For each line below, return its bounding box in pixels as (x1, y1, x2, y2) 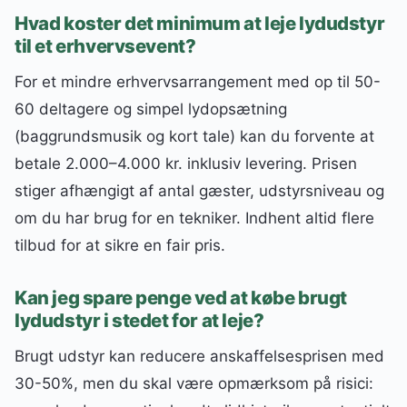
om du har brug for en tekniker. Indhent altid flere (15, 208, 374, 227)
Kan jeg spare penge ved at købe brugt (15, 286, 347, 310)
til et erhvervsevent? (15, 34, 196, 57)
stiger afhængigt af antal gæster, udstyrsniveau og (15, 181, 384, 200)
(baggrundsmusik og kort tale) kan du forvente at (15, 126, 374, 145)
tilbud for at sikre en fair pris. (15, 235, 225, 254)
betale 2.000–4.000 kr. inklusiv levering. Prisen (15, 154, 357, 173)
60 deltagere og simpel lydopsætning (15, 99, 287, 118)
